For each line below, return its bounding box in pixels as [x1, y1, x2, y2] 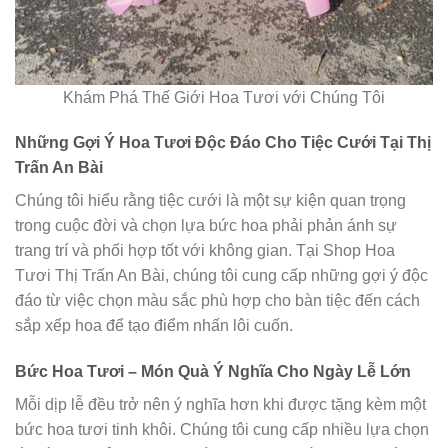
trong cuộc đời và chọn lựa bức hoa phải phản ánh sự [15, 217, 397, 235]
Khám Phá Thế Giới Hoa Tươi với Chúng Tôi [63, 88, 385, 106]
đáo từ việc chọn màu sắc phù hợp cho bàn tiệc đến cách [15, 292, 420, 310]
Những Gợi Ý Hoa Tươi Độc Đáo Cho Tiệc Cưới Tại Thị [15, 134, 431, 152]
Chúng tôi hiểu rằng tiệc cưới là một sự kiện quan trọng [15, 192, 406, 210]
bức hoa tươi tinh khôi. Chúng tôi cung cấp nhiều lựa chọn [15, 421, 429, 439]
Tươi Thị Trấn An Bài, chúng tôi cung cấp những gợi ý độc [15, 267, 428, 285]
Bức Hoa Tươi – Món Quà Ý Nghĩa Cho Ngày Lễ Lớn [15, 363, 411, 381]
